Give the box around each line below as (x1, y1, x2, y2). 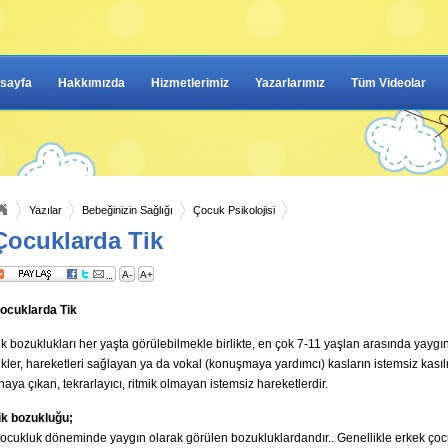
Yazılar (29, 204, 62, 216)
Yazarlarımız (255, 76, 325, 90)
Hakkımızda (58, 76, 125, 90)
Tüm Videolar (351, 76, 426, 90)
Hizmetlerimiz (151, 76, 229, 90)
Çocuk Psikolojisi (193, 204, 275, 216)
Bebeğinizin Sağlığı (82, 204, 173, 216)
